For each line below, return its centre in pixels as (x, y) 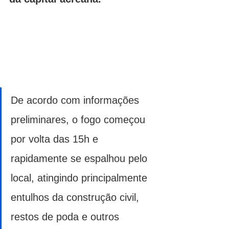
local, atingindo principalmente (81, 178)
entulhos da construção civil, (76, 197)
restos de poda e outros (66, 216)
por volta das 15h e (56, 139)
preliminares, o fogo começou (79, 119)
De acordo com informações (76, 100)
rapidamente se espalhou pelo (81, 158)
